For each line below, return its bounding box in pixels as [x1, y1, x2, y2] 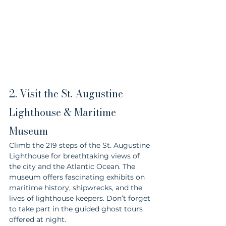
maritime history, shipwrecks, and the [9, 183, 144, 192]
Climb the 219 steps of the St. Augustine [9, 140, 152, 150]
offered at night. [9, 214, 66, 224]
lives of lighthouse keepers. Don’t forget [9, 193, 152, 203]
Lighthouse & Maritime [9, 104, 119, 120]
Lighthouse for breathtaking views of [9, 151, 142, 160]
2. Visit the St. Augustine [9, 85, 126, 101]
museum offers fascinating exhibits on [9, 172, 147, 182]
